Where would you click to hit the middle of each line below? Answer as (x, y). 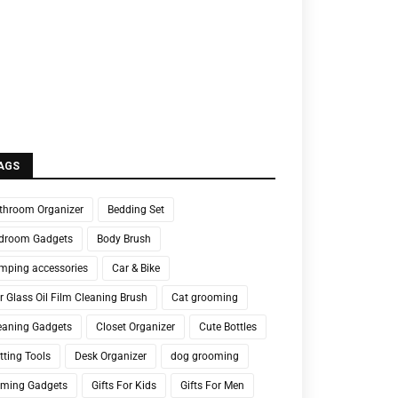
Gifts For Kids (124, 386)
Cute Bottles (228, 327)
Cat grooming (205, 298)
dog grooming (205, 356)
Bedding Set (136, 210)
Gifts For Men (212, 386)
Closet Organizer (135, 327)
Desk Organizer (111, 356)
